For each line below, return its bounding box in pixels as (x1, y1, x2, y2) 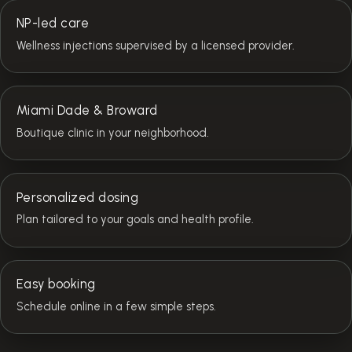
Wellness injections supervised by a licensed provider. (16, 38, 295, 53)
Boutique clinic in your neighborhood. (16, 125, 209, 140)
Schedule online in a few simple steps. (16, 299, 216, 313)
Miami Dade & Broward (16, 102, 158, 119)
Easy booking (16, 276, 96, 292)
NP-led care (16, 15, 90, 31)
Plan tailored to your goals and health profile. (16, 212, 254, 227)
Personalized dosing (16, 189, 139, 205)
